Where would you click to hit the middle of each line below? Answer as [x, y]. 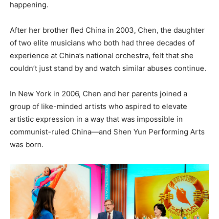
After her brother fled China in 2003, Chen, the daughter [107, 30]
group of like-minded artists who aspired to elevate [99, 107]
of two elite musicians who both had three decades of [102, 43]
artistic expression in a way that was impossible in [96, 119]
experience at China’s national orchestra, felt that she [102, 56]
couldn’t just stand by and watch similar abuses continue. [108, 68]
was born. [27, 145]
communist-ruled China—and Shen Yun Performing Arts [107, 132]
